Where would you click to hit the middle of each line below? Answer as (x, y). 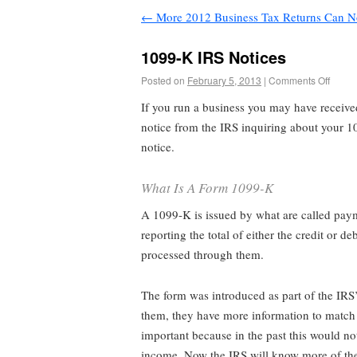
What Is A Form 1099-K (207, 188)
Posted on (163, 80)
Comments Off (299, 80)
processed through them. (202, 255)
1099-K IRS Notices (214, 57)
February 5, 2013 (224, 80)
